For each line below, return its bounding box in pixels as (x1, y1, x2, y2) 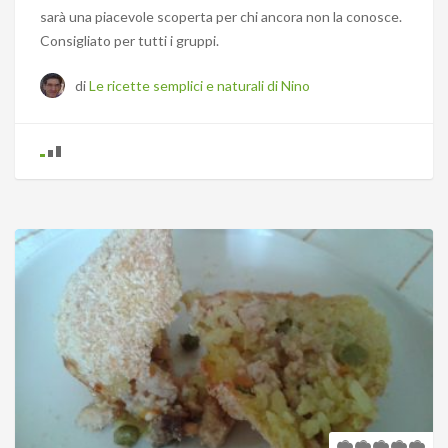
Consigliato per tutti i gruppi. (40, 32, 219, 50)
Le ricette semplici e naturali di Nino (89, 77, 310, 95)
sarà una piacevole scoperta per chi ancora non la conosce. (40, 8, 402, 26)
